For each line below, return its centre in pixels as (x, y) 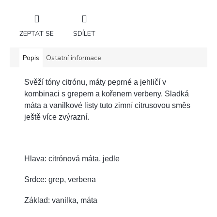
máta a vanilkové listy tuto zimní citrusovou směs (107, 105)
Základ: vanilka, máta (61, 200)
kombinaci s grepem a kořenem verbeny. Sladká (107, 93)
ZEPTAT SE (37, 33)
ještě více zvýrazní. (57, 117)
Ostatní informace (74, 58)
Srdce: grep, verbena (60, 179)
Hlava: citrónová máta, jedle (72, 158)
